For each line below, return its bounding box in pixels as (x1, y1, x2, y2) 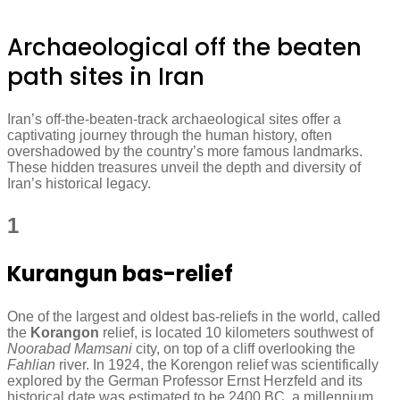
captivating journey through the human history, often (7, 127, 332, 143)
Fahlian (7, 356, 55, 372)
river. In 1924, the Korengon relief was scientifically (55, 356, 379, 372)
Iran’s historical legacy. (7, 175, 151, 191)
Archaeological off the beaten (7, 31, 362, 64)
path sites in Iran (7, 61, 204, 94)
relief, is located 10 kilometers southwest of (99, 324, 373, 340)
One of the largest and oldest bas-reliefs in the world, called (7, 308, 380, 324)
